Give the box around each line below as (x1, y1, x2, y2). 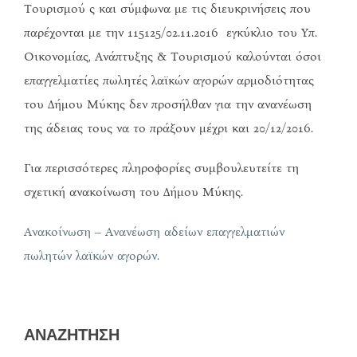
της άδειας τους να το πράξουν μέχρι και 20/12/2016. (24, 120, 313, 135)
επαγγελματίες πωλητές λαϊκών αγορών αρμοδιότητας (24, 72, 314, 88)
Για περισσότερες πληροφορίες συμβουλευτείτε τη (24, 159, 299, 175)
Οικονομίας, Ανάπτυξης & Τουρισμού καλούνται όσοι (24, 48, 321, 64)
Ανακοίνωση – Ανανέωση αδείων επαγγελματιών (24, 223, 284, 239)
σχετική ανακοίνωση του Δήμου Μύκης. (24, 183, 243, 199)
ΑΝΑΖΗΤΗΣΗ (24, 325, 120, 343)
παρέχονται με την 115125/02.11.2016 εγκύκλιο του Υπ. (24, 24, 317, 40)
